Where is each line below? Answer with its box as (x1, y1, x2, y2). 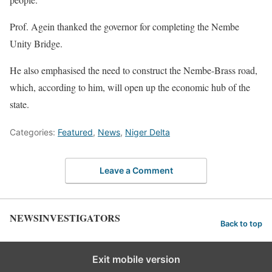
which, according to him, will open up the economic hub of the (10, 81, 250, 93)
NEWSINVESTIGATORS (10, 210, 120, 225)
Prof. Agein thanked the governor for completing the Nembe (10, 20, 239, 33)
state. (10, 98, 29, 110)
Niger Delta (125, 127, 170, 137)
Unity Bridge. (10, 37, 63, 50)
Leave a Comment (99, 165, 173, 175)
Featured (58, 127, 93, 137)
